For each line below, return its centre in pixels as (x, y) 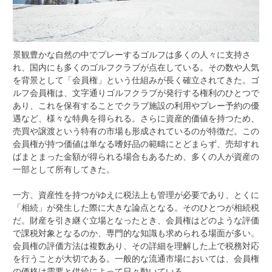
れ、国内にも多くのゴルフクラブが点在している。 (110, 67)
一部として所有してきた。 (64, 169)
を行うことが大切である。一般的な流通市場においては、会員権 (136, 259)
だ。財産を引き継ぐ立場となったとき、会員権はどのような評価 (136, 220)
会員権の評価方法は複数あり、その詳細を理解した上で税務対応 (136, 246)
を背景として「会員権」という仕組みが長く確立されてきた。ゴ (136, 80)
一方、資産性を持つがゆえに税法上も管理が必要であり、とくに (136, 195)
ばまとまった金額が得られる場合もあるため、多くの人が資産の (136, 157)
